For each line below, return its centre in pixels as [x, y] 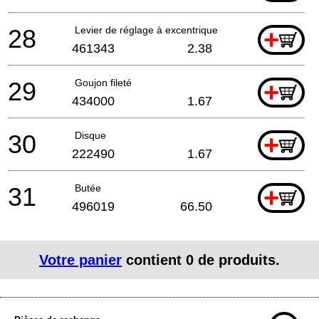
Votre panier [80, 260]
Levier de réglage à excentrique [146, 30]
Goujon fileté [103, 82]
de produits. [237, 260]
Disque [90, 135]
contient [154, 260]
